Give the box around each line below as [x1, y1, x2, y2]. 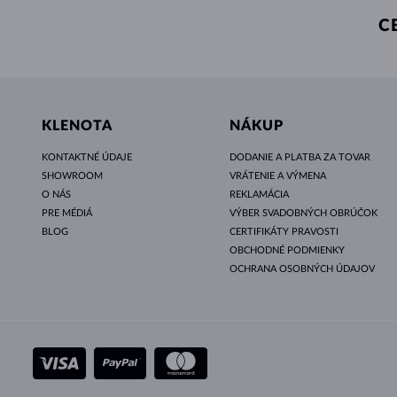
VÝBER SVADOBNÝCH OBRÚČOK [229, 207, 378, 218]
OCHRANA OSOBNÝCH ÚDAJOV [229, 263, 375, 274]
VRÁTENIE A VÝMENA [229, 170, 326, 181]
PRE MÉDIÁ [42, 207, 92, 218]
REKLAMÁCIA [229, 189, 289, 199]
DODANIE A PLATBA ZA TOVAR [229, 152, 370, 162]
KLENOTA [42, 118, 113, 133]
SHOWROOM [42, 170, 103, 181]
